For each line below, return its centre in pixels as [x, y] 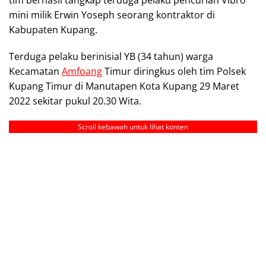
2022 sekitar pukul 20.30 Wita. [75, 101]
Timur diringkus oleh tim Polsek [174, 71]
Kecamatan [35, 71]
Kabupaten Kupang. [53, 29]
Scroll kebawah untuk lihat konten [133, 126]
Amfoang [82, 71]
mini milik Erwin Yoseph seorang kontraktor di [112, 15]
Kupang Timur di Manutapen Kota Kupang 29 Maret [124, 86]
